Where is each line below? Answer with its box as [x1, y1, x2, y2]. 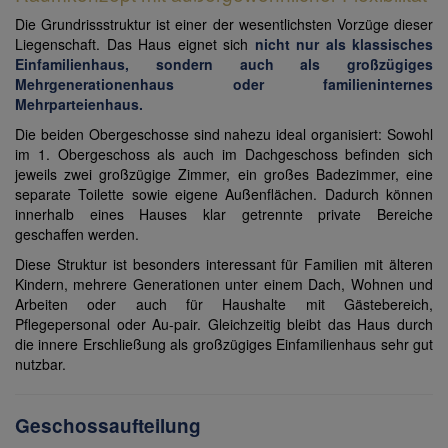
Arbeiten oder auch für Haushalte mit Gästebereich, [15, 294, 433, 315]
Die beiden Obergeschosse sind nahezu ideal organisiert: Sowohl [15, 124, 433, 145]
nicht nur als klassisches [248, 34, 433, 55]
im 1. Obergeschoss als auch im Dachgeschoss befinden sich [15, 144, 433, 165]
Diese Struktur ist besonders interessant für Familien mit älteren [15, 254, 433, 275]
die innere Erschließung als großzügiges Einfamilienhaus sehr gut [15, 334, 433, 355]
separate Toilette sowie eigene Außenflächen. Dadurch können [15, 184, 433, 205]
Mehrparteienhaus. [15, 94, 143, 115]
